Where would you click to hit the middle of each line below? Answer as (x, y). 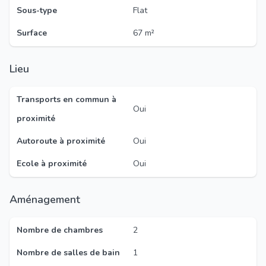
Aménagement (49, 199)
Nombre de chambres (60, 230)
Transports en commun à (66, 99)
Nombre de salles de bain (68, 253)
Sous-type (37, 10)
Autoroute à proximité (61, 141)
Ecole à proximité (52, 164)
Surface (32, 33)
